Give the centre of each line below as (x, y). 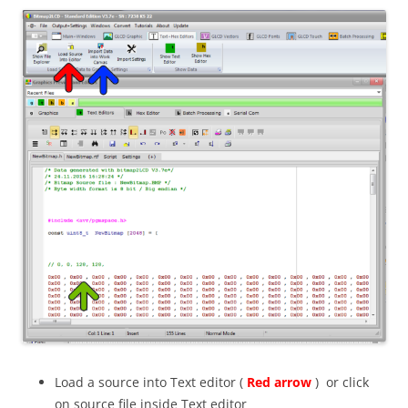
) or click (340, 382)
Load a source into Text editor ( (151, 382)
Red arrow (279, 382)
